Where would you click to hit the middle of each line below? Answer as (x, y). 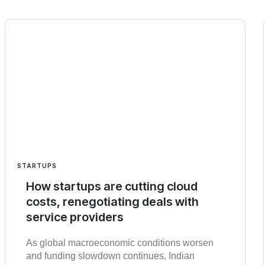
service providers (75, 217)
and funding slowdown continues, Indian (110, 256)
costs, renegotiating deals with (112, 201)
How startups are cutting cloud (112, 186)
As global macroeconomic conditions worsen (120, 243)
